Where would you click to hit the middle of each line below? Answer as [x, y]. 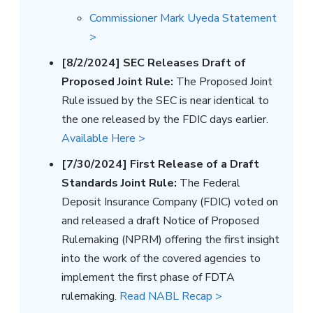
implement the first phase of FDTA [148, 277]
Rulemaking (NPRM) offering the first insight [170, 239]
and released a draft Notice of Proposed [160, 220]
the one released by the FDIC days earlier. [165, 119]
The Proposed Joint [223, 81]
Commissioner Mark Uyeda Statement [183, 18]
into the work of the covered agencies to [161, 258]
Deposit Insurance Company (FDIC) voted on [170, 202]
